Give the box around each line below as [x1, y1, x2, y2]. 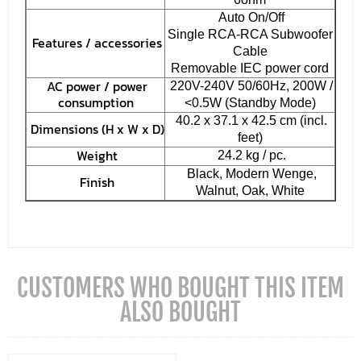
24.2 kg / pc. [214, 147, 286, 162]
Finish [80, 172, 114, 192]
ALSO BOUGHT [120, 297, 241, 327]
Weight [77, 145, 118, 165]
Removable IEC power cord [171, 60, 329, 75]
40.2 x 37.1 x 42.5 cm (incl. [172, 113, 327, 127]
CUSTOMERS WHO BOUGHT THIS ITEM [17, 272, 344, 303]
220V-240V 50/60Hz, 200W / [167, 78, 333, 93]
